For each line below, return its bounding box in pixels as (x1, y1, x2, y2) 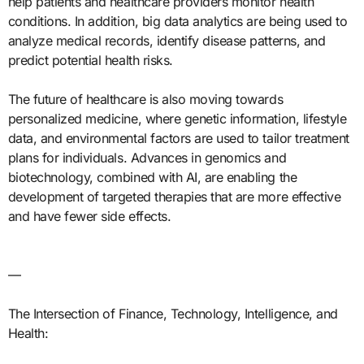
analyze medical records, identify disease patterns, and (7, 32, 326, 49)
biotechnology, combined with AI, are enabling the (7, 168, 297, 185)
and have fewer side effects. (7, 207, 171, 224)
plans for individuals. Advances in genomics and (7, 149, 287, 166)
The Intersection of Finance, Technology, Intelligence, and (7, 305, 338, 322)
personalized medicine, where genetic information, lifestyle (7, 110, 347, 127)
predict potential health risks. (7, 51, 173, 68)
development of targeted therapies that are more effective (7, 188, 341, 205)
